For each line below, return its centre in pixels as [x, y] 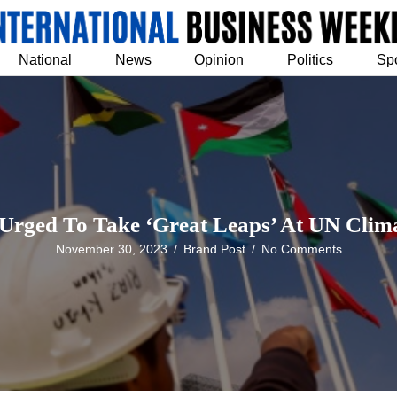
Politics [311, 59]
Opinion [219, 59]
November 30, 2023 [111, 249]
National [45, 59]
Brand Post [214, 249]
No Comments [301, 249]
